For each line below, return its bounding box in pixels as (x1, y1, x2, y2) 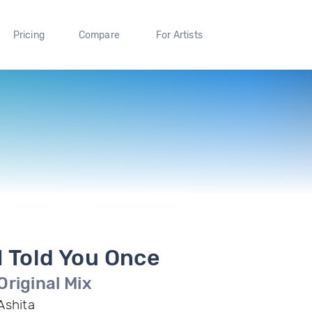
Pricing (13, 29, 45, 41)
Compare (78, 29, 120, 41)
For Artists (155, 29, 203, 41)
